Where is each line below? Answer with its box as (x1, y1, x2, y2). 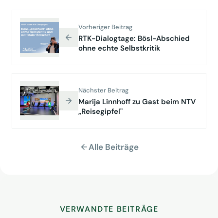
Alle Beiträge (88, 142, 139, 152)
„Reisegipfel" (78, 107, 123, 116)
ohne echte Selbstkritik (78, 43, 160, 53)
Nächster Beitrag (78, 86, 128, 94)
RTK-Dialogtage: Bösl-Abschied (78, 34, 190, 43)
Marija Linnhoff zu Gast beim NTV (78, 97, 196, 107)
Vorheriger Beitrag (78, 23, 132, 31)
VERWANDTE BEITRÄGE (59, 204, 159, 214)
